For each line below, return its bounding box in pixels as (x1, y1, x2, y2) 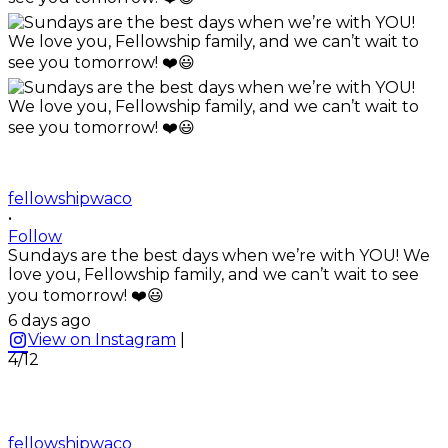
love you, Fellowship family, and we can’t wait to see (8, 264, 419, 284)
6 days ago (8, 310, 91, 330)
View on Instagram (28, 329, 176, 349)
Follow (8, 226, 62, 246)
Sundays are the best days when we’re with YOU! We (8, 245, 430, 265)
